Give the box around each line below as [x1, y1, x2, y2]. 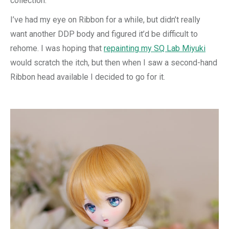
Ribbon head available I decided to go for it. [10, 72, 165, 82]
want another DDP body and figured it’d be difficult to [10, 29, 198, 39]
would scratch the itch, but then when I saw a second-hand [10, 58, 217, 68]
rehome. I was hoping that [10, 43, 104, 54]
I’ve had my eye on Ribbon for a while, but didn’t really [10, 15, 200, 25]
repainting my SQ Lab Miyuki [104, 43, 205, 54]
